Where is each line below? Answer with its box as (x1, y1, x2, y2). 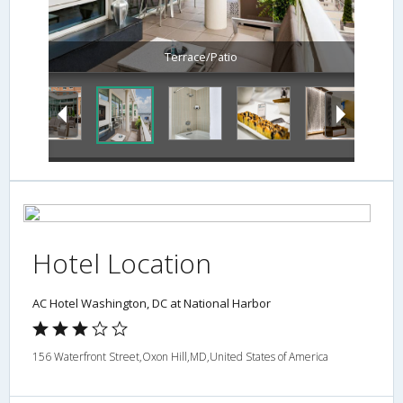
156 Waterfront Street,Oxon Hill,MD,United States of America (32, 349, 328, 365)
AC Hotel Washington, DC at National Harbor (32, 295, 271, 312)
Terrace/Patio (165, 49, 238, 66)
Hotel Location (32, 245, 211, 282)
